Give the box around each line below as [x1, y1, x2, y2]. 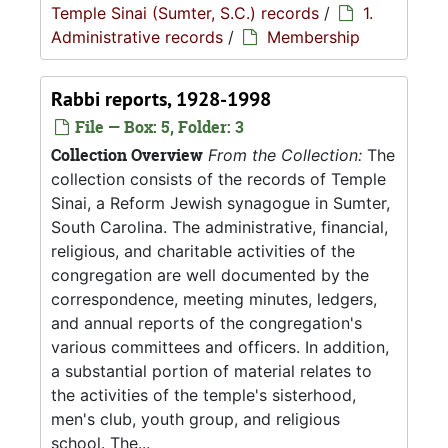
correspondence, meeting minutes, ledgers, [51, 289, 377, 309]
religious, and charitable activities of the [51, 241, 355, 261]
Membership [267, 27, 360, 47]
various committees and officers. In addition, [51, 337, 389, 357]
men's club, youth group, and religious [51, 409, 340, 429]
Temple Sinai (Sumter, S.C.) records [51, 3, 319, 23]
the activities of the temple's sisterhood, [51, 385, 356, 405]
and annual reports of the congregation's [51, 313, 362, 333]
